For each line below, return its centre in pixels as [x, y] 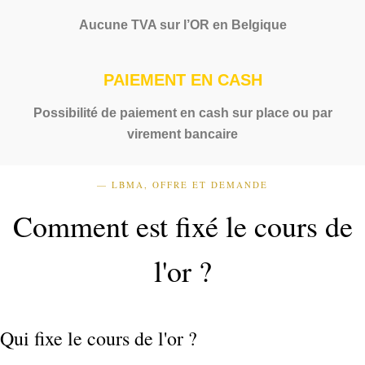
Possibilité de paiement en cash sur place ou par [182, 113]
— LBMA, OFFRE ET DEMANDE [182, 184]
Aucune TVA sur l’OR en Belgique [182, 24]
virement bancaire [182, 134]
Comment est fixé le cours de [182, 225]
